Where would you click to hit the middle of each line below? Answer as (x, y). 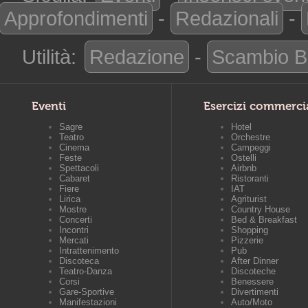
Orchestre (251, 137)
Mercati (74, 240)
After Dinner (255, 261)
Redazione (137, 57)
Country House (261, 209)
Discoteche (253, 271)
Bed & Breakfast (264, 220)
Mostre (73, 209)
